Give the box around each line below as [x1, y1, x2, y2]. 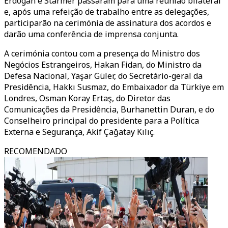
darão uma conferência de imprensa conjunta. [4, 28, 179, 40]
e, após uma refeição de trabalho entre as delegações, [4, 6, 209, 17]
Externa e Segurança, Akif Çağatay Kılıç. [4, 126, 155, 137]
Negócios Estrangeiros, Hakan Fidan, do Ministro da [4, 59, 202, 70]
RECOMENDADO [4, 146, 67, 157]
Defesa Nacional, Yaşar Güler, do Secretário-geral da [4, 70, 203, 81]
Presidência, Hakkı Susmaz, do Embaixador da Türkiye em [4, 81, 224, 93]
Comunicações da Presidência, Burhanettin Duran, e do [4, 104, 214, 115]
